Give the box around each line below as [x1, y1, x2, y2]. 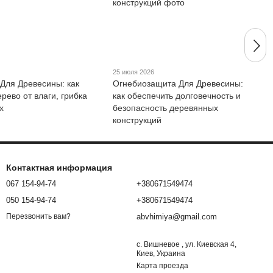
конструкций [113, 115, 162, 125]
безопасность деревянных [113, 102, 219, 113]
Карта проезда [136, 261, 188, 270]
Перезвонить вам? [6, 212, 71, 221]
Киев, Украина [136, 249, 185, 258]
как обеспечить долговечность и [113, 90, 241, 101]
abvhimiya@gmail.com [136, 212, 217, 221]
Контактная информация [6, 163, 112, 172]
